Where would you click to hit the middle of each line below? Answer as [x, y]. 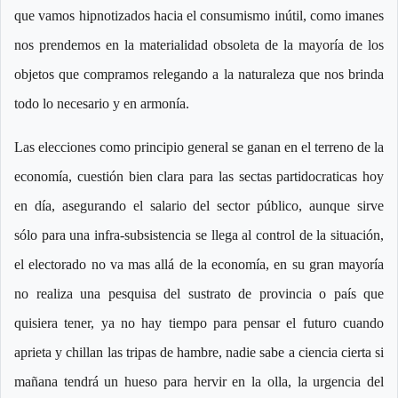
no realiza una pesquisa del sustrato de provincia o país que [199, 294]
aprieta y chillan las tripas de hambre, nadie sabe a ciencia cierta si [199, 353]
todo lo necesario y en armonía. [102, 104]
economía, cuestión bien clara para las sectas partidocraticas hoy [199, 177]
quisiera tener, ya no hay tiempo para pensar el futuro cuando [199, 323]
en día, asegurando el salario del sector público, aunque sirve [199, 206]
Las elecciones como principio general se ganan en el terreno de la [199, 147]
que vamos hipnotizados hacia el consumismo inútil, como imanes [199, 16]
